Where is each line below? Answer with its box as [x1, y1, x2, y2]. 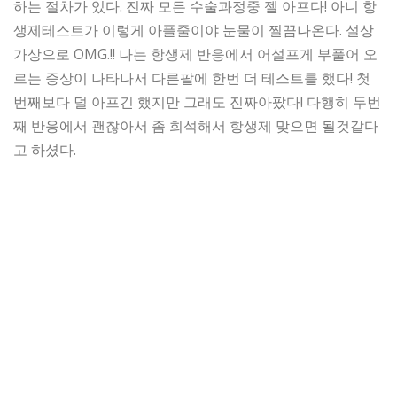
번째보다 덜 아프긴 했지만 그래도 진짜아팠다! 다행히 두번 [13, 91, 381, 112]
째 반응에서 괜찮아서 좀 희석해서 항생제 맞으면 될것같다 [13, 115, 378, 136]
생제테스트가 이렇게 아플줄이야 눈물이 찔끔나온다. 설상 [13, 19, 374, 40]
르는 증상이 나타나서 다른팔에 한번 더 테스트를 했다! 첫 [13, 67, 370, 88]
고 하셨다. [13, 139, 76, 160]
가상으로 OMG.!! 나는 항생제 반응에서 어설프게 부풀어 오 [13, 43, 378, 64]
